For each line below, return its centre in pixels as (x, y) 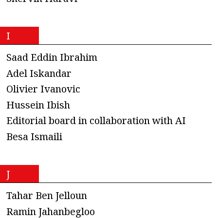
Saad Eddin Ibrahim (52, 57)
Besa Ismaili (34, 136)
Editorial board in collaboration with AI (96, 121)
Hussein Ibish (38, 105)
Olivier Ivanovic (43, 89)
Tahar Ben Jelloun (47, 196)
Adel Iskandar (39, 73)
